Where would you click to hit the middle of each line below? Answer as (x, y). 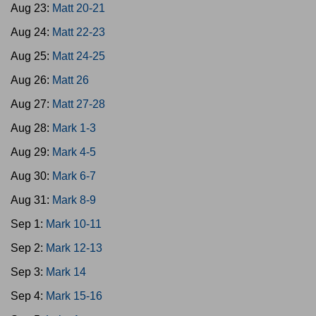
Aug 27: (31, 104)
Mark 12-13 (74, 248)
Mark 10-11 (74, 224)
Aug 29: (31, 152)
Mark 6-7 (74, 176)
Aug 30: (31, 176)
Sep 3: (28, 272)
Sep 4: (28, 296)
